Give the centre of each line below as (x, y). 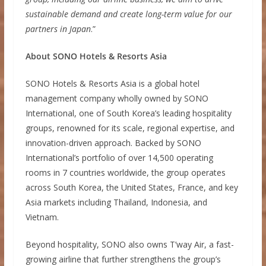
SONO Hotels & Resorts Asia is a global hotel (112, 83)
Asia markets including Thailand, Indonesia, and (116, 202)
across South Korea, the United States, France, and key (132, 187)
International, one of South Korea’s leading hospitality (128, 113)
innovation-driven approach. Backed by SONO (113, 142)
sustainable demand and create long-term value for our (129, 14)
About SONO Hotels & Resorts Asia (96, 56)
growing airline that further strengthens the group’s (123, 259)
